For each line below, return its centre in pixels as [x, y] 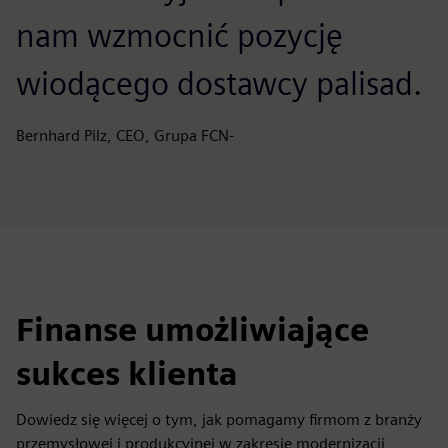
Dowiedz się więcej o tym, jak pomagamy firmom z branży [219, 420]
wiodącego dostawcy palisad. [219, 84]
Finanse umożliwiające [192, 330]
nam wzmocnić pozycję [179, 36]
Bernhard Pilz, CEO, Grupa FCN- [125, 136]
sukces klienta [127, 374]
